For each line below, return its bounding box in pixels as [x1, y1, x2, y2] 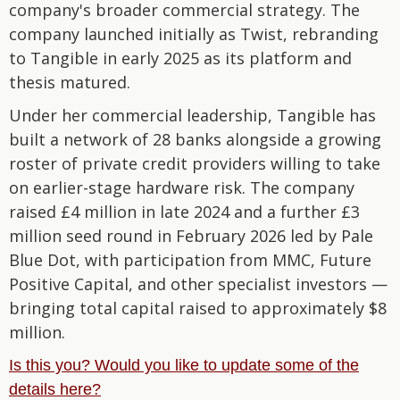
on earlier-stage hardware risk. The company [9, 177, 354, 198]
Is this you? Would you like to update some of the [9, 356, 359, 374]
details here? [9, 380, 101, 398]
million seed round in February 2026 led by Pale [9, 225, 373, 246]
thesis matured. [9, 71, 130, 93]
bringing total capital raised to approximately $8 [9, 297, 387, 319]
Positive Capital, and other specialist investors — [9, 273, 387, 295]
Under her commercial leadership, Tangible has [9, 104, 376, 126]
